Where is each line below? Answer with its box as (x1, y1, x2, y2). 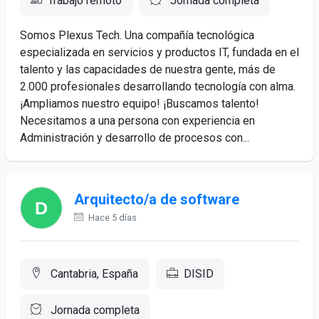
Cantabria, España (48, 267, 138, 281)
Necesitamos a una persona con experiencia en (20, 114, 255, 127)
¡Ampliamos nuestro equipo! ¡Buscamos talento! (20, 97, 259, 110)
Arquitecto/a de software (74, 191, 239, 208)
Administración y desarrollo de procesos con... (20, 131, 249, 145)
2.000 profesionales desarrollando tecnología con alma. (20, 80, 296, 93)
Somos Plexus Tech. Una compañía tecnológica (20, 28, 254, 42)
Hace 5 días (86, 212, 137, 223)
